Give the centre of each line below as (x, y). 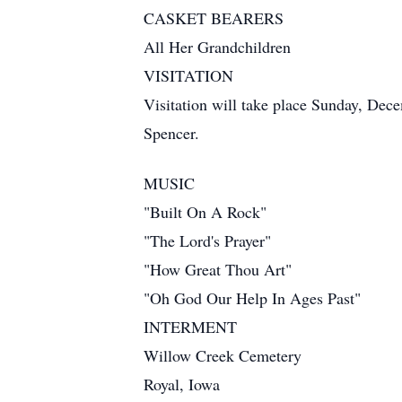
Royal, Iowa (182, 384)
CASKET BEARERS (214, 18)
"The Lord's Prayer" (207, 240)
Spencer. (171, 133)
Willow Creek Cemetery (223, 355)
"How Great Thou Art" (218, 269)
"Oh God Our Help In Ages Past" (252, 298)
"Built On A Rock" (205, 212)
